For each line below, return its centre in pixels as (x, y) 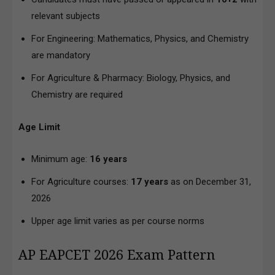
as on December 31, (210, 181)
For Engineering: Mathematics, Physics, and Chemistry (140, 38)
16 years (108, 159)
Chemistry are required (77, 94)
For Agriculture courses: (81, 181)
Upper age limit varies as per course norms (118, 221)
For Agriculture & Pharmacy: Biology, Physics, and (131, 78)
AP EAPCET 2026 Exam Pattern (117, 255)
